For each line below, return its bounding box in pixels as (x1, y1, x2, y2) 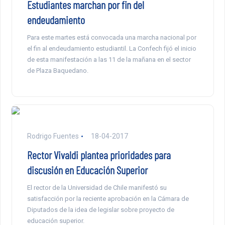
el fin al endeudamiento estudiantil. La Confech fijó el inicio (27, 45, 196, 53)
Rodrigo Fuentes (27, 132, 79, 141)
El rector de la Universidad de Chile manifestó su (27, 184, 167, 192)
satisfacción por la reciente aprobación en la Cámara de (27, 195, 189, 203)
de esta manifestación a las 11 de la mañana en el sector (27, 56, 191, 64)
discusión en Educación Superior (27, 163, 148, 177)
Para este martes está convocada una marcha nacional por (27, 34, 196, 42)
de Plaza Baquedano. (27, 67, 88, 75)
